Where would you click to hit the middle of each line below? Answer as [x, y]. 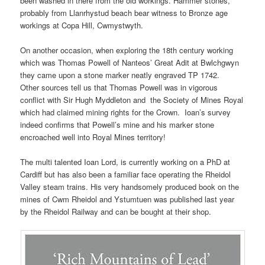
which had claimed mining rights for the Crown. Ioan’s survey [126, 112]
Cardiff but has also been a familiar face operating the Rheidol [126, 174]
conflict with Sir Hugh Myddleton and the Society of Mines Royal [132, 100]
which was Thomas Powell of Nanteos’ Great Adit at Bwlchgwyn [130, 63]
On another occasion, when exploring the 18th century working [127, 50]
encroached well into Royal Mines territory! [93, 137]
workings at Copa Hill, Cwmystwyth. [82, 25]
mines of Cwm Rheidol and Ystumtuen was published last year [127, 199]
